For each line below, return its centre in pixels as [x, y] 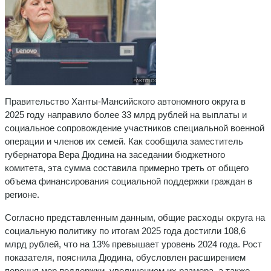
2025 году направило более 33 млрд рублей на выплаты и [126, 114]
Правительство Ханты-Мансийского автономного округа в [125, 101]
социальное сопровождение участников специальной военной [135, 128]
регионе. [22, 194]
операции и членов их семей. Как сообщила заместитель [124, 141]
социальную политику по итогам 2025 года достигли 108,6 [125, 230]
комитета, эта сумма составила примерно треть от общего [127, 168]
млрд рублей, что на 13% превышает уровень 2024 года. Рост [133, 244]
